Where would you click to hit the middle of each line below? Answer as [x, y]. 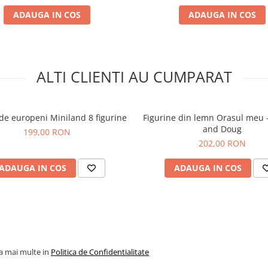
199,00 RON [47, 132]
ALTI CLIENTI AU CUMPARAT [134, 77]
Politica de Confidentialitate [100, 252]
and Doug [222, 129]
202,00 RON [222, 143]
